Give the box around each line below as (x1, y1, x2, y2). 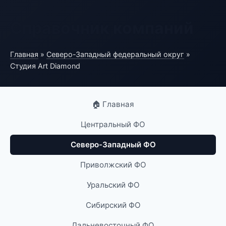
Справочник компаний (10, 18, 194, 38)
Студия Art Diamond (10, 62, 80, 70)
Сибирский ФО (85, 200, 141, 210)
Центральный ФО (81, 120, 145, 129)
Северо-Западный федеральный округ (46, 50, 184, 59)
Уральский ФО (86, 180, 140, 190)
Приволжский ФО (80, 160, 146, 169)
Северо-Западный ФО (70, 140, 156, 149)
